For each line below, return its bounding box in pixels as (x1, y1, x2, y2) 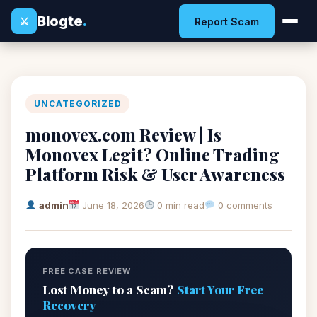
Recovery (42, 297, 96, 313)
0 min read (154, 200, 205, 211)
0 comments (215, 200, 273, 211)
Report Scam (195, 15, 259, 28)
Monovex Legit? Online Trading (25, 143, 279, 166)
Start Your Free (177, 282, 263, 297)
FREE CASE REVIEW (42, 266, 132, 276)
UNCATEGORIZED (34, 98, 122, 109)
